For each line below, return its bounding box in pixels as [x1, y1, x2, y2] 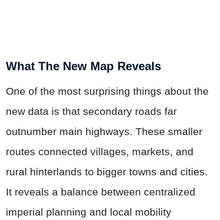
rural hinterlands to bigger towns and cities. [6, 166, 208, 178]
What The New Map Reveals [6, 59, 161, 73]
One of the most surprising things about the [6, 85, 209, 97]
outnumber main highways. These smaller [6, 126, 202, 137]
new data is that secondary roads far [6, 106, 177, 117]
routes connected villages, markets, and [6, 146, 193, 158]
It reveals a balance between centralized [6, 186, 195, 198]
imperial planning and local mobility [6, 206, 171, 218]
